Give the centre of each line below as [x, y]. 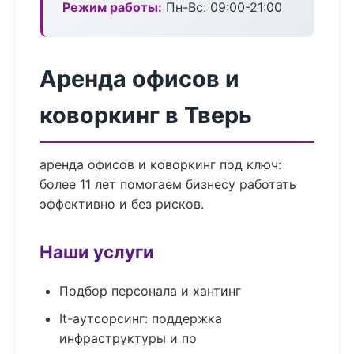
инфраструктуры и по [128, 338]
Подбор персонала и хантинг [150, 291]
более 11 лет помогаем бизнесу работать [168, 184]
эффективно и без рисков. [122, 204]
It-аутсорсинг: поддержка [141, 318]
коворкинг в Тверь [146, 115]
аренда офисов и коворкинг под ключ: [160, 164]
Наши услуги [97, 252]
